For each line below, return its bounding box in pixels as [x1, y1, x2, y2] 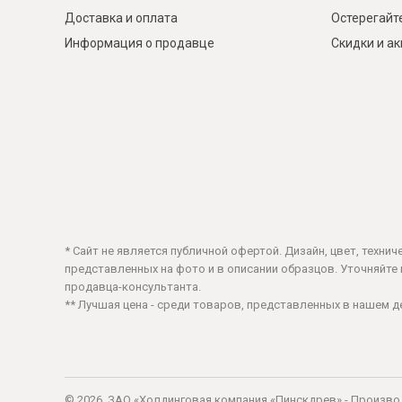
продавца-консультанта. [65, 280, 201, 294]
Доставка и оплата [65, 11, 178, 26]
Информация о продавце [65, 36, 214, 51]
